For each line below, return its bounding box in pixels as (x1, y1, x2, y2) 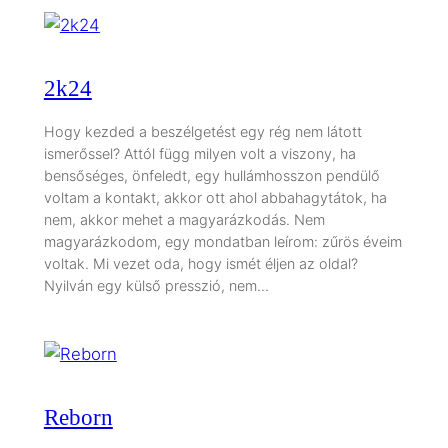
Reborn (43, 404, 113, 431)
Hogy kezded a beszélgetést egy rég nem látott (43, 123, 362, 141)
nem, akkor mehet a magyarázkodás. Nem (43, 211, 325, 229)
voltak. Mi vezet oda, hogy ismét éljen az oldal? (43, 255, 358, 273)
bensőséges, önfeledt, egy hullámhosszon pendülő (43, 167, 380, 185)
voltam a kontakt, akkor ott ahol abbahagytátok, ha (43, 189, 387, 207)
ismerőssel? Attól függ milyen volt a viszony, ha (43, 145, 356, 163)
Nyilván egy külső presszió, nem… (43, 277, 269, 295)
